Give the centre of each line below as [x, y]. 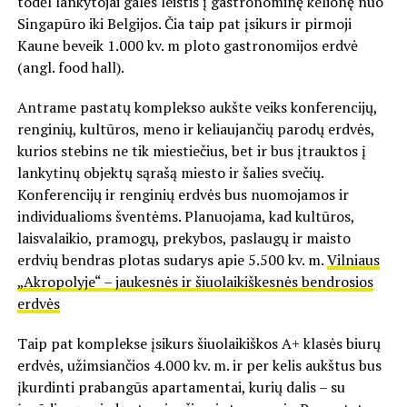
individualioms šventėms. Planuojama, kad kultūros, [185, 217]
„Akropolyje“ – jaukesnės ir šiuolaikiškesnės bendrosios [195, 282]
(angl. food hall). [70, 68]
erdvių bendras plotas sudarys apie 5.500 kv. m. [172, 260]
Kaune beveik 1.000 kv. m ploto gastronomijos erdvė [187, 46]
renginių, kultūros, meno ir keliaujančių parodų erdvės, [195, 129]
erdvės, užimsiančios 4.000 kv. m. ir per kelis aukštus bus [199, 366]
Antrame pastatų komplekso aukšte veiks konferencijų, [197, 108]
